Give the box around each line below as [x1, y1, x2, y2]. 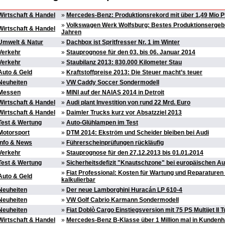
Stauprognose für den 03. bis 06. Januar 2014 [66, 49, 195, 56]
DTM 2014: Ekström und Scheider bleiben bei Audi [66, 129, 209, 137]
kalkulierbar [61, 176, 95, 184]
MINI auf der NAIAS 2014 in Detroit [66, 89, 164, 96]
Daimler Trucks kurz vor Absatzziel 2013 [66, 109, 182, 117]
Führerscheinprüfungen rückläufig [66, 139, 164, 147]
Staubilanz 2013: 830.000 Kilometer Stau [66, 59, 182, 66]
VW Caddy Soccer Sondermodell [66, 79, 159, 86]
